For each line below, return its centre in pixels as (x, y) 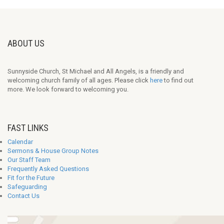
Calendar (20, 142)
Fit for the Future (31, 178)
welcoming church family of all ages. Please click (79, 80)
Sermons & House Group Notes (53, 151)
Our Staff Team (29, 160)
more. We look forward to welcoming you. (68, 89)
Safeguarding (27, 187)
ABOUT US (26, 43)
